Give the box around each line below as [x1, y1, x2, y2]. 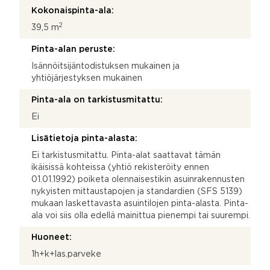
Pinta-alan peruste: [31, 45, 115, 53]
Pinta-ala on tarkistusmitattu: [31, 96, 163, 104]
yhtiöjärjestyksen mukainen [31, 74, 142, 82]
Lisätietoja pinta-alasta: [31, 134, 137, 142]
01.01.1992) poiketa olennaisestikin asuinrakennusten [31, 175, 245, 183]
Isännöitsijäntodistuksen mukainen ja [31, 62, 180, 70]
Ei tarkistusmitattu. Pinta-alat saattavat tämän [31, 151, 221, 159]
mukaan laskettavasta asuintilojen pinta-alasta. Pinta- [31, 199, 248, 207]
